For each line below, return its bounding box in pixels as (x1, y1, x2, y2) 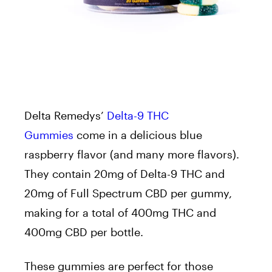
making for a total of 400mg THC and (24, 206, 216, 220)
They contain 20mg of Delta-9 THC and (24, 167, 225, 181)
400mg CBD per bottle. (24, 225, 143, 239)
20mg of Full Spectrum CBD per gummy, (24, 186, 232, 200)
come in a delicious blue (73, 128, 202, 142)
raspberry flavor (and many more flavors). (24, 148, 239, 161)
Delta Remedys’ (24, 109, 107, 123)
